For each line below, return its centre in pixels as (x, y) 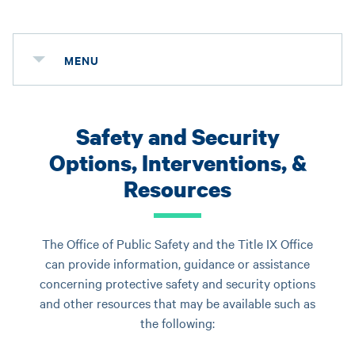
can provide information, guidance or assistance (177, 263)
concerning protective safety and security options (177, 283)
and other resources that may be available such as (177, 303)
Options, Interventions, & (177, 162)
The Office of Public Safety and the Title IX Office (177, 243)
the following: (177, 323)
